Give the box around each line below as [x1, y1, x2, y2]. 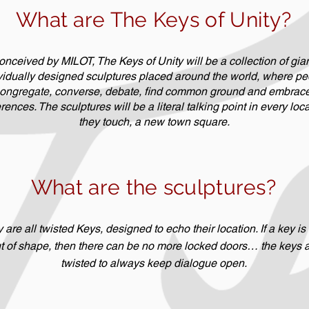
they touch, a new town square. [78, 115, 230, 128]
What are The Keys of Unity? [15, 8, 292, 32]
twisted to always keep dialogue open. [61, 257, 247, 270]
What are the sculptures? [30, 175, 277, 199]
